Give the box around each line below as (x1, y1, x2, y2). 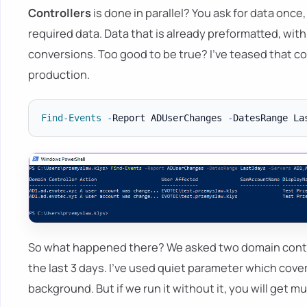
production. (28, 66, 90, 82)
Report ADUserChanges (112, 112, 228, 124)
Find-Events (40, 112, 101, 124)
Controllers (28, 4, 91, 21)
